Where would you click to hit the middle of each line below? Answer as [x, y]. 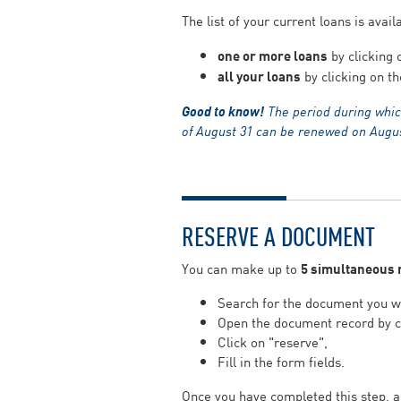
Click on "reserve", [272, 341]
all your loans [259, 75]
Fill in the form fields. [281, 361]
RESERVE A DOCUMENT [278, 235]
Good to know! [222, 110]
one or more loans [272, 55]
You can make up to [241, 268]
